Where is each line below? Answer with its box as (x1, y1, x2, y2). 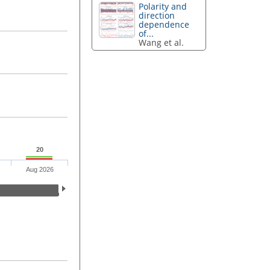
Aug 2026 (25, 166, 54, 174)
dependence (139, 19, 190, 31)
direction (139, 10, 175, 22)
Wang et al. (139, 37, 184, 49)
